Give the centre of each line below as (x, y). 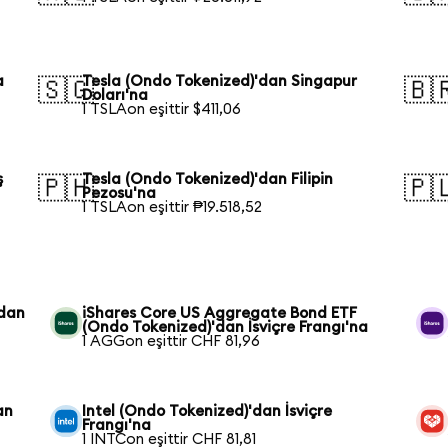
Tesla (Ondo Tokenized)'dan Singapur (220, 81)
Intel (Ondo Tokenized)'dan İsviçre (207, 412)
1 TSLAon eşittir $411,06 (162, 109)
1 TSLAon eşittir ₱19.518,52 (172, 207)
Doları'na (115, 95)
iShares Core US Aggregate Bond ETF (220, 314)
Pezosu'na (119, 193)
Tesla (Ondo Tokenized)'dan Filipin (208, 179)
